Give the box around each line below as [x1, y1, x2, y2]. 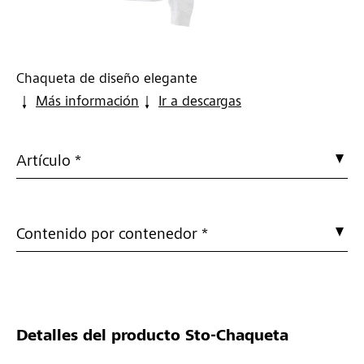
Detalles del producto [16, 329, 180, 346]
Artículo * [16, 154, 81, 171]
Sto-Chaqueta [180, 329, 288, 346]
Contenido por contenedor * [16, 227, 208, 245]
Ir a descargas [158, 95, 241, 110]
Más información [36, 95, 139, 110]
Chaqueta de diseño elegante [16, 72, 197, 88]
